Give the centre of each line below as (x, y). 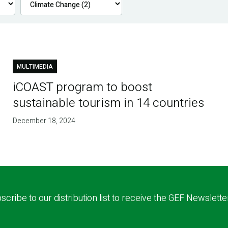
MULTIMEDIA (35, 67)
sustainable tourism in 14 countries (109, 103)
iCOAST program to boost (83, 88)
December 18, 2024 (44, 121)
